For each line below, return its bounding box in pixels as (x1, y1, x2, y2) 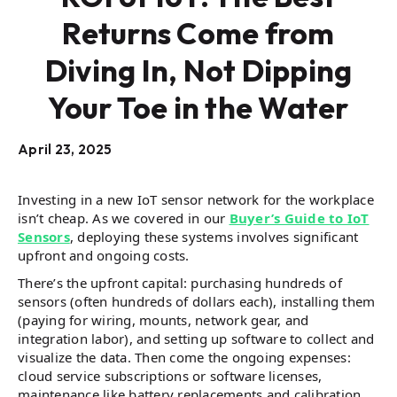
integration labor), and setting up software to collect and (18, 330, 375, 347)
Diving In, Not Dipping (44, 51, 353, 90)
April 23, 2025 (18, 141, 113, 158)
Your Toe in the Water (48, 89, 349, 127)
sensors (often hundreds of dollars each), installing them (18, 292, 376, 310)
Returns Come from (62, 14, 335, 52)
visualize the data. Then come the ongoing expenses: (18, 348, 351, 366)
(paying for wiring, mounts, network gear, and (18, 311, 309, 329)
